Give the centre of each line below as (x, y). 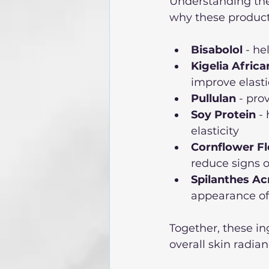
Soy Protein (223, 114)
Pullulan (213, 98)
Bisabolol (217, 50)
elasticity (215, 131)
